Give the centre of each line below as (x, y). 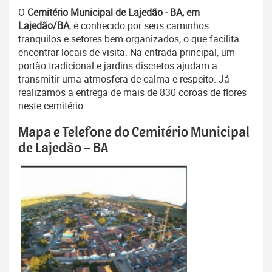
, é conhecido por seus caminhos (139, 26)
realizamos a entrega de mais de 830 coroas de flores (132, 93)
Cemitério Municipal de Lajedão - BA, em (114, 12)
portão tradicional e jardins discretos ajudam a (118, 66)
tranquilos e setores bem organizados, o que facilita (129, 39)
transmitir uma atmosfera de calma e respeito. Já (124, 79)
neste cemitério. (52, 106)
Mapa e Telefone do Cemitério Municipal (134, 133)
